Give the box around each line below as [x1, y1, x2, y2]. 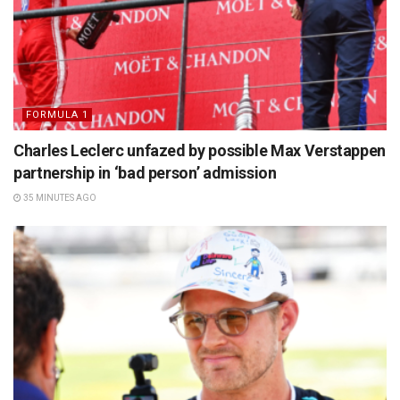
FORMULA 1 [26, 108, 88, 121]
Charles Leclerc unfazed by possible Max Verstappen [13, 140, 387, 160]
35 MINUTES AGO [21, 192, 96, 203]
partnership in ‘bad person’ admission [13, 162, 277, 182]
